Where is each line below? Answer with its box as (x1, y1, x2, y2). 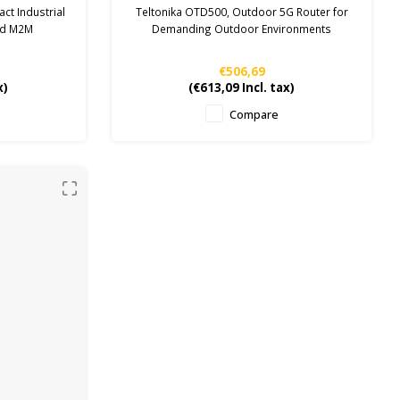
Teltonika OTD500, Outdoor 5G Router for (135, 4, 348, 20)
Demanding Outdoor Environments (152, 21, 332, 37)
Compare (229, 107, 279, 123)
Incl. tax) (239, 79, 296, 96)
